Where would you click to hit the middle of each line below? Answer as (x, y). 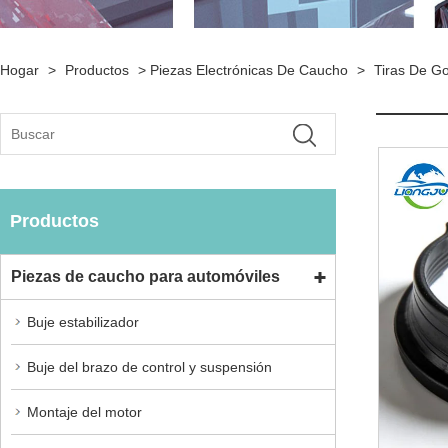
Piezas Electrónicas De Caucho (249, 70)
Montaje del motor (84, 411)
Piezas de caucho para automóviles (145, 276)
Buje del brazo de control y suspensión (149, 366)
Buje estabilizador (83, 321)
